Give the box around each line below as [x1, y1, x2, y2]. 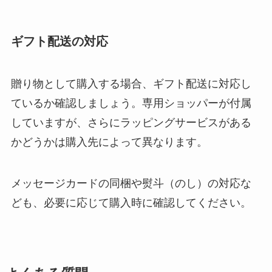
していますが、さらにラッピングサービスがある [10, 116, 251, 129]
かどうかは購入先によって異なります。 [10, 135, 208, 148]
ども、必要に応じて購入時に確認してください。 [10, 196, 251, 209]
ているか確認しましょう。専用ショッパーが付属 [10, 97, 251, 109]
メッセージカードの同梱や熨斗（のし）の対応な [10, 177, 251, 189]
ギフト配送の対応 [10, 35, 108, 49]
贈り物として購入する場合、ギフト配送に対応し [10, 77, 251, 90]
